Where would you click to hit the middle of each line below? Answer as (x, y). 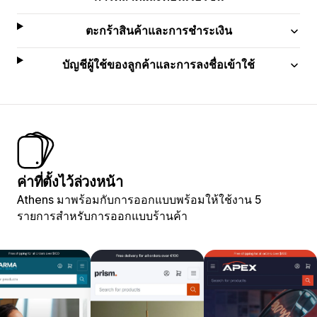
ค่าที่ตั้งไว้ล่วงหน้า (70, 181)
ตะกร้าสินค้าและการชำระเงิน (158, 30)
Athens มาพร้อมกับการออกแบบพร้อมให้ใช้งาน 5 (139, 199)
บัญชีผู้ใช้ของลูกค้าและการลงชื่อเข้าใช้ (159, 64)
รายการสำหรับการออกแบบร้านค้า (102, 215)
